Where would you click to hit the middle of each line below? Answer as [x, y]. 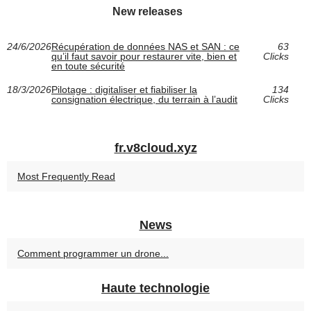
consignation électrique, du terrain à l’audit [144, 100]
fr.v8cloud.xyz [155, 148]
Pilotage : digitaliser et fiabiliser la [124, 90]
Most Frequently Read [66, 177]
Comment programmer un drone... [93, 254]
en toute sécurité [88, 66]
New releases [148, 12]
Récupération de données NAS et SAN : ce [145, 47]
